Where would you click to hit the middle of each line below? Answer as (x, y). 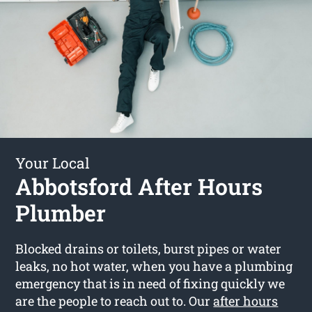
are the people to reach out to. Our (115, 301)
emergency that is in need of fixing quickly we (150, 283)
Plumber (61, 212)
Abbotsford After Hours (139, 186)
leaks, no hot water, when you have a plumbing (154, 266)
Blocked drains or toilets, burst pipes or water (149, 248)
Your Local (53, 163)
